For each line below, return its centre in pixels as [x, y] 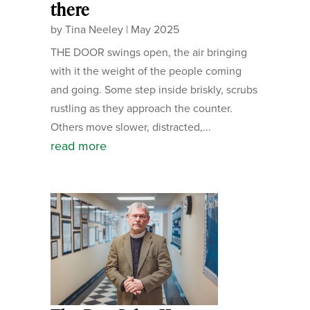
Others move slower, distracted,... [130, 127]
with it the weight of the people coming [146, 71]
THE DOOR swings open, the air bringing [148, 52]
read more [78, 146]
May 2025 [155, 29]
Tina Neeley [94, 29]
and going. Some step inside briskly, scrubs [154, 90]
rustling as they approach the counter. [141, 108]
